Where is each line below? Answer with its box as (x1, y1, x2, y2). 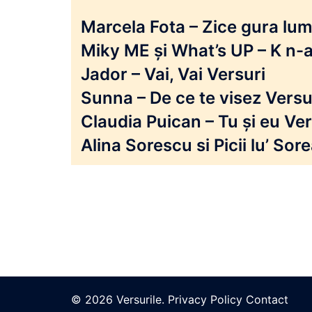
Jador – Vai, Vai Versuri (81, 63, 265, 84)
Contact (246, 292, 288, 306)
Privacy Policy (168, 292, 242, 306)
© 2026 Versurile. (71, 292, 168, 306)
